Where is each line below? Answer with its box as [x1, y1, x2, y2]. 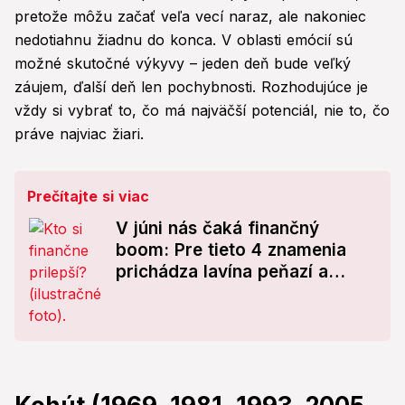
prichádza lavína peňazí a [116, 261, 328, 283]
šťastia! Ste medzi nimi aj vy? [116, 283, 359, 305]
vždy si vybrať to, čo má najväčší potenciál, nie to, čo [14, 101, 390, 120]
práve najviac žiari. [14, 125, 144, 144]
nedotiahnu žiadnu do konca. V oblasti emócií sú [14, 31, 353, 50]
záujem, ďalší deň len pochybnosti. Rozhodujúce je [14, 78, 368, 97]
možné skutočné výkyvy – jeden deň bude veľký [14, 54, 351, 73]
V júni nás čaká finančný [116, 218, 319, 240]
